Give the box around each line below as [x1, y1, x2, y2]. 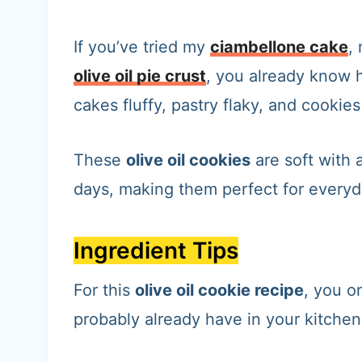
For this [74, 280, 135, 300]
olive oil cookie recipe [135, 280, 304, 300]
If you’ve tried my [74, 37, 210, 57]
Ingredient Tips [74, 237, 238, 264]
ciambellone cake [210, 37, 348, 57]
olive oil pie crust [74, 66, 206, 86]
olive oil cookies [126, 150, 250, 170]
